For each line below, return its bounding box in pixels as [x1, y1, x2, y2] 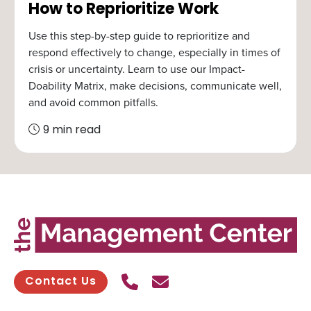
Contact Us [25, 276, 96, 288]
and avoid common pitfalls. [28, 94, 158, 110]
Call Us [137, 267, 188, 293]
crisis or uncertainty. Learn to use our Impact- [28, 61, 245, 77]
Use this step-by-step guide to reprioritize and [28, 28, 250, 44]
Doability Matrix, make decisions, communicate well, [28, 78, 282, 94]
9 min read [43, 125, 101, 136]
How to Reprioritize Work [28, 2, 219, 18]
